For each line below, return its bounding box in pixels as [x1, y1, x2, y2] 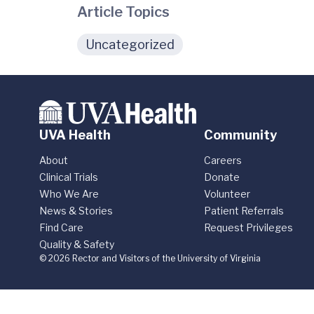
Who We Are [39, 188, 99, 200]
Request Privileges [204, 221, 294, 233]
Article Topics [77, 4, 170, 20]
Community [204, 128, 278, 142]
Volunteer [204, 188, 251, 200]
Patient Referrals [204, 205, 285, 217]
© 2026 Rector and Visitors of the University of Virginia [39, 253, 261, 264]
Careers [204, 154, 243, 166]
